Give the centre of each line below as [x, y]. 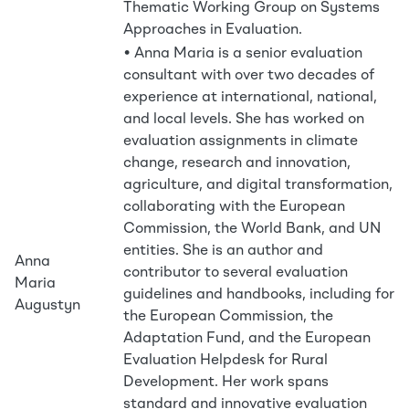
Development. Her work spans [226, 383]
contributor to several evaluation [236, 273]
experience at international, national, [250, 98]
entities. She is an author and [223, 251]
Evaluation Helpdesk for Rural [225, 361]
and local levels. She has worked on [244, 120]
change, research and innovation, [237, 163]
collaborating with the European [234, 207]
